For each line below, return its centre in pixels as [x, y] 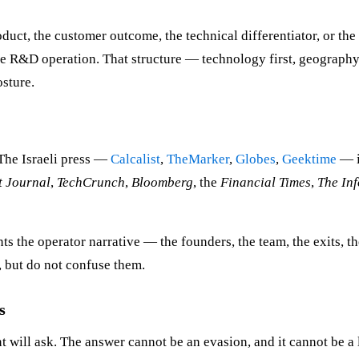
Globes [256, 159]
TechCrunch [91, 183]
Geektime [309, 159]
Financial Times [266, 183]
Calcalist [135, 159]
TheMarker [198, 159]
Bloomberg [162, 183]
